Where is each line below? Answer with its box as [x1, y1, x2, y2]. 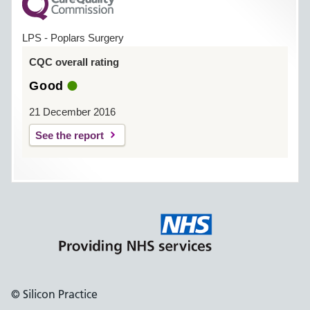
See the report [35, 129, 104, 141]
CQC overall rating [29, 56, 119, 68]
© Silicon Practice [11, 287, 98, 301]
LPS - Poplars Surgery [22, 32, 124, 44]
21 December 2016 [29, 106, 116, 118]
